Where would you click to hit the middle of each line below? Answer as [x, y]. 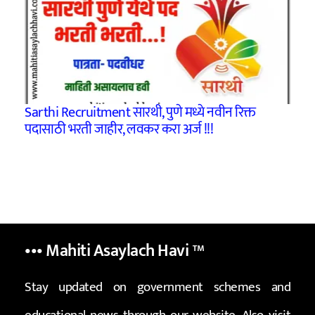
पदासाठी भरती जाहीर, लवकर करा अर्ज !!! [119, 130]
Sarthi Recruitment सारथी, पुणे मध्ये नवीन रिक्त [140, 113]
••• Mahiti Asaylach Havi [108, 251]
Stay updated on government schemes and [157, 288]
